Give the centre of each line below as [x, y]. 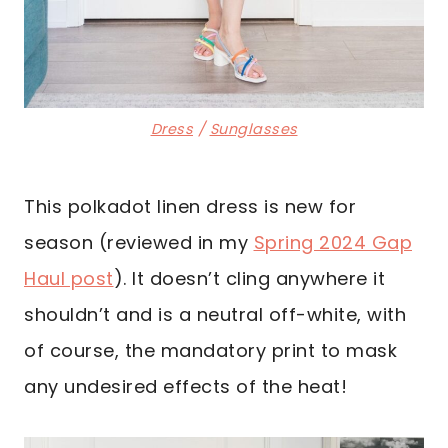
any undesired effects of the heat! [185, 387]
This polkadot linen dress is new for [190, 207]
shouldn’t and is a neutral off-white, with [215, 315]
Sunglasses [253, 128]
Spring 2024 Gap [332, 243]
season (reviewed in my [139, 243]
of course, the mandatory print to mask [210, 351]
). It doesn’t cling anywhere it [249, 279]
